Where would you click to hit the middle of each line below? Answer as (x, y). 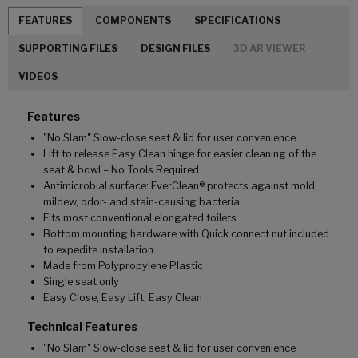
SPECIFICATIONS (237, 21)
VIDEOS (38, 76)
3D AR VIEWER (270, 49)
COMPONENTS (133, 21)
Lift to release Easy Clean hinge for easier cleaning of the (180, 153)
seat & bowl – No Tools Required (121, 169)
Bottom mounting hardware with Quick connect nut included (186, 233)
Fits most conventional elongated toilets (140, 217)
